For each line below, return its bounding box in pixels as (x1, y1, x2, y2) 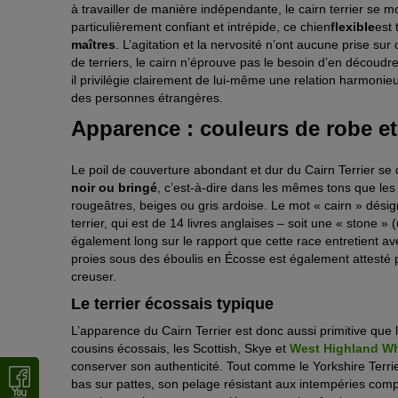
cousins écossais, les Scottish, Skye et (71, 340, 290, 355)
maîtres (71, 37, 115, 52)
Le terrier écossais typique (71, 294, 274, 313)
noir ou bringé (71, 179, 157, 195)
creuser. (71, 268, 116, 283)
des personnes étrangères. (71, 91, 223, 106)
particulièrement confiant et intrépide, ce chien (71, 20, 330, 35)
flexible (330, 20, 375, 35)
